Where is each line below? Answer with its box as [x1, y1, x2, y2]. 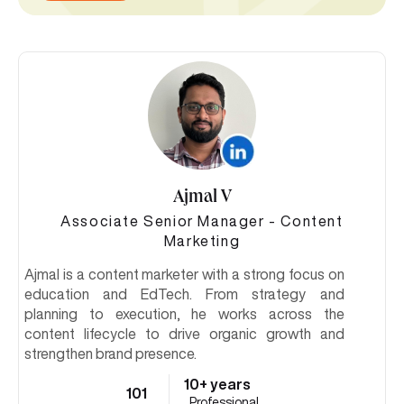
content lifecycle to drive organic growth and [24, 326, 344, 342]
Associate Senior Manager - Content [60, 214, 344, 229]
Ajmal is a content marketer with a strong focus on [24, 267, 344, 282]
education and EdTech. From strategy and [24, 287, 344, 302]
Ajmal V [172, 189, 232, 208]
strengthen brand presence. [24, 346, 197, 362]
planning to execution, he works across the [24, 307, 344, 322]
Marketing [163, 234, 241, 249]
